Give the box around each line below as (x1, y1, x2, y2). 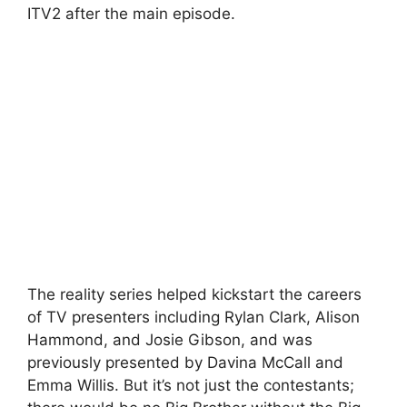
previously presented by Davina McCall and (27, 352, 343, 372)
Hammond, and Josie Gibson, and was (27, 330, 313, 349)
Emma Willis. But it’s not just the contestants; (27, 375, 354, 394)
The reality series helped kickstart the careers (27, 284, 362, 303)
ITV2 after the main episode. (27, 5, 235, 24)
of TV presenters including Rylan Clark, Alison (27, 307, 360, 326)
